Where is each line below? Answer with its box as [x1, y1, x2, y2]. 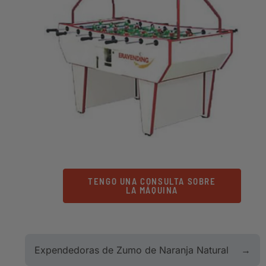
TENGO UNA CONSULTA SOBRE [88, 175, 216, 186]
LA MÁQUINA [126, 184, 178, 195]
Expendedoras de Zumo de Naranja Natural [34, 243, 229, 256]
